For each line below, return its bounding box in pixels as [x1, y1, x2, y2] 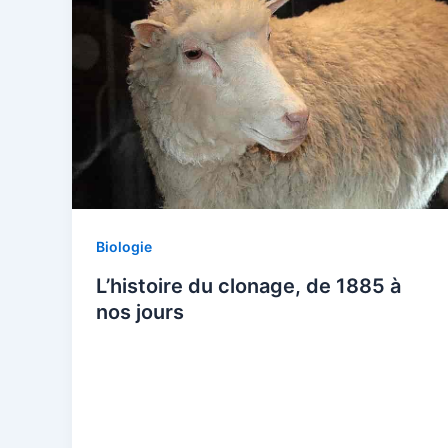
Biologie [96, 238, 152, 256]
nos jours [96, 299, 184, 324]
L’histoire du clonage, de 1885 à [96, 273, 401, 298]
